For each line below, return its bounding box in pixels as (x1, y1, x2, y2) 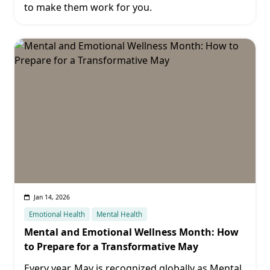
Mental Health (96, 210, 143, 219)
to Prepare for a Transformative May (24, 240, 198, 253)
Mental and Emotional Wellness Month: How (24, 225, 239, 239)
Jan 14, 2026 (33, 193, 70, 201)
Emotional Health (29, 210, 85, 219)
